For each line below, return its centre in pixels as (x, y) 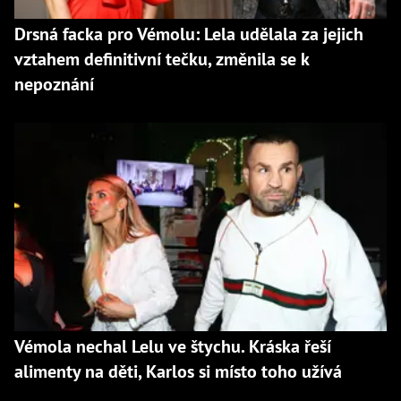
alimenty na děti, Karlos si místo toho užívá (178, 372)
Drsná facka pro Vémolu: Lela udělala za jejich (189, 34)
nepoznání (54, 84)
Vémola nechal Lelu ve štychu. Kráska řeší (173, 347)
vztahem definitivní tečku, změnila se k (162, 59)
